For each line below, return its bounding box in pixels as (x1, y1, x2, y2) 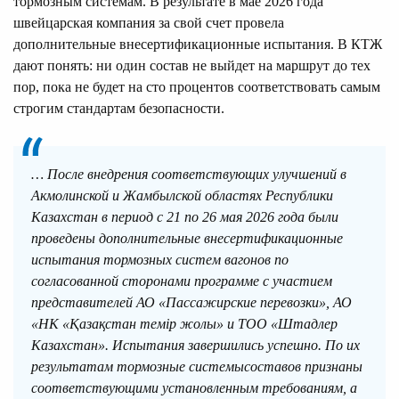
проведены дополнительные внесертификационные (31, 231, 343, 247)
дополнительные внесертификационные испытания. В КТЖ (13, 37, 382, 53)
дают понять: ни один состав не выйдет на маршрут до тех (13, 58, 370, 74)
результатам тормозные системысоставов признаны (31, 359, 362, 375)
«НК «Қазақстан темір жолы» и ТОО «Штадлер (31, 316, 338, 332)
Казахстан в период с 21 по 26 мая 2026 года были (31, 209, 338, 225)
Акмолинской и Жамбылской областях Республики (31, 188, 333, 204)
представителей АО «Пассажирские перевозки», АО (31, 295, 352, 311)
